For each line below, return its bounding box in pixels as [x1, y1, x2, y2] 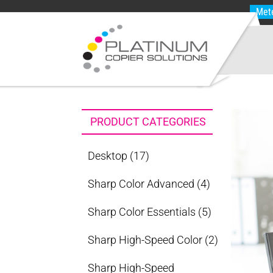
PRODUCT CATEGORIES [90, 115, 207, 128]
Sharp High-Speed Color [88, 233, 203, 246]
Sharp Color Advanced [88, 177, 195, 190]
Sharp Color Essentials [88, 205, 196, 218]
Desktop [88, 149, 128, 162]
